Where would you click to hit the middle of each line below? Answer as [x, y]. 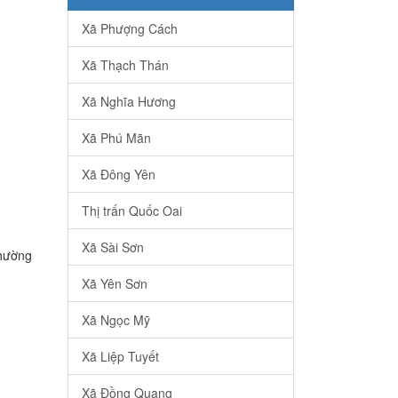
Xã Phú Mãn [116, 138]
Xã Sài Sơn [113, 247]
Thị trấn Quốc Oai [132, 211]
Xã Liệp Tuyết [120, 357]
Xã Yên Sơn [115, 284]
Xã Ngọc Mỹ [116, 320]
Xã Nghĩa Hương [129, 102]
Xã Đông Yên [119, 175]
